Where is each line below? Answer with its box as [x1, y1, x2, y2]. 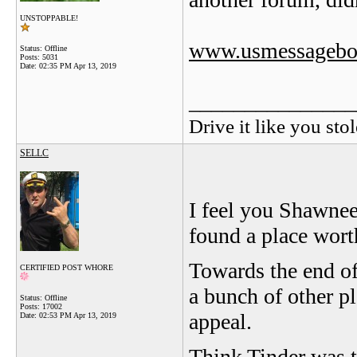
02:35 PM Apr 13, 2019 [39, 61, 116, 70]
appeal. [189, 309, 257, 334]
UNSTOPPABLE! [20, 14, 78, 22]
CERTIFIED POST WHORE [20, 263, 113, 272]
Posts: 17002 [20, 302, 62, 311]
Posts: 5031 [20, 53, 58, 61]
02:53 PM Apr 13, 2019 [39, 311, 116, 320]
